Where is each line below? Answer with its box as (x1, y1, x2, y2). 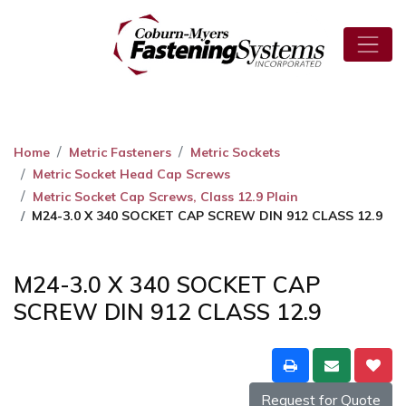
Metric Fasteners (69, 143, 171, 160)
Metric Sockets (190, 143, 280, 160)
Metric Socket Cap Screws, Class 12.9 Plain (33, 188, 298, 205)
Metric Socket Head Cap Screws (33, 166, 230, 183)
